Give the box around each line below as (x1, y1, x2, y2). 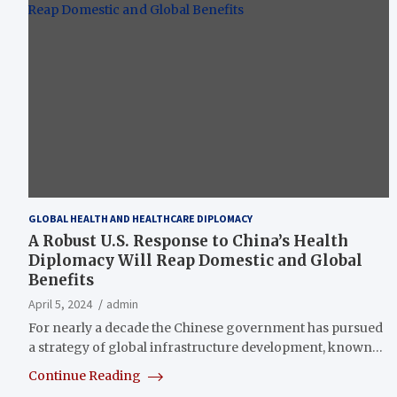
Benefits (28, 269, 94, 290)
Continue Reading (28, 367, 144, 384)
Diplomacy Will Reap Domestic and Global (28, 250, 362, 270)
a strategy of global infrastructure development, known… (28, 339, 383, 355)
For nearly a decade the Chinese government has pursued (28, 319, 383, 336)
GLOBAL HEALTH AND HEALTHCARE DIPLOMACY (28, 211, 253, 225)
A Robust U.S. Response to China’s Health (28, 230, 348, 251)
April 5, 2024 (28, 295, 92, 312)
